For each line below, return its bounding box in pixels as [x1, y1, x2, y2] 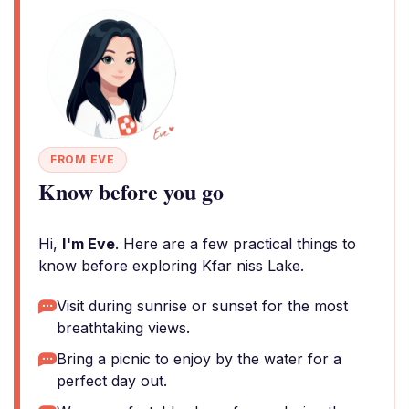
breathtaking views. [57, 319, 190, 337]
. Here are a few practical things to [115, 235, 356, 253]
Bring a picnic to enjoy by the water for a [57, 350, 341, 368]
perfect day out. [57, 372, 167, 390]
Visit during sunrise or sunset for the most [57, 297, 348, 315]
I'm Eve [62, 235, 115, 253]
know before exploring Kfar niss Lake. [38, 257, 304, 275]
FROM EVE [50, 152, 115, 166]
